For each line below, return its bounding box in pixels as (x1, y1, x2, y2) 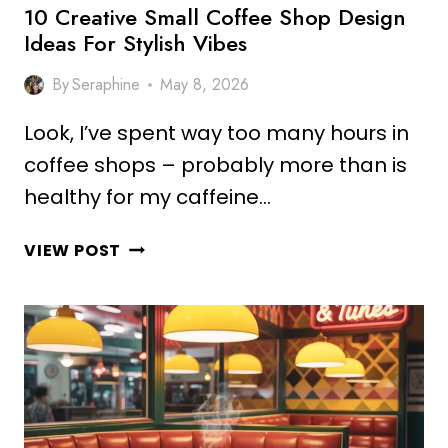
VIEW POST (24, 239, 122, 262)
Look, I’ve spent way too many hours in (24, 119, 409, 147)
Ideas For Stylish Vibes (24, 27, 247, 59)
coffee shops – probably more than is (24, 151, 407, 179)
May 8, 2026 (160, 73, 250, 96)
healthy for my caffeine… (24, 183, 271, 211)
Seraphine (72, 73, 141, 96)
